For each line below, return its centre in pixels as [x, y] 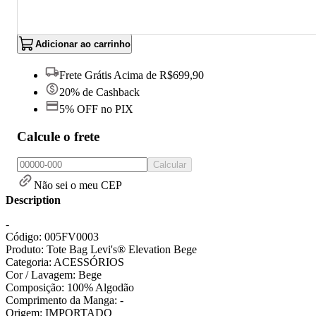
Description [33, 200]
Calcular [170, 165]
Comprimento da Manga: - [65, 300]
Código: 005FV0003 [52, 237]
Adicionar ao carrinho [83, 44]
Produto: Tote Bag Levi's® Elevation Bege [101, 250]
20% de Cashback [99, 92]
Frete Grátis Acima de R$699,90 [132, 75]
